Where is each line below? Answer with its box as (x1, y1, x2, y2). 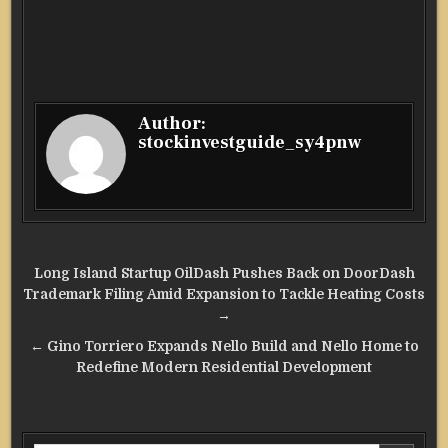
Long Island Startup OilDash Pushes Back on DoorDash (33, 266, 415, 282)
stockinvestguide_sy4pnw (138, 131, 362, 155)
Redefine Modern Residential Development (76, 360, 372, 376)
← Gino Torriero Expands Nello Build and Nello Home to (29, 339, 419, 355)
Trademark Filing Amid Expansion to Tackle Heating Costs (23, 287, 425, 303)
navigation (21, 286, 161, 323)
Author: (138, 112, 207, 136)
